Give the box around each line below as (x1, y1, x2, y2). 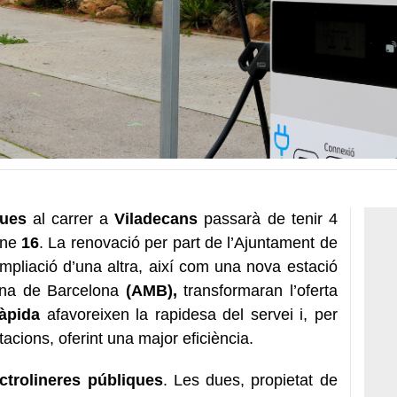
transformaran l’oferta (176, 281, 338, 300)
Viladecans (114, 209, 198, 228)
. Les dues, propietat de (162, 370, 338, 389)
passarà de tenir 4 (198, 209, 338, 228)
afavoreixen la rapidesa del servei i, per (40, 305, 338, 323)
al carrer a (27, 209, 115, 228)
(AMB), (125, 281, 177, 300)
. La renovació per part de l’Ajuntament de (39, 233, 338, 252)
